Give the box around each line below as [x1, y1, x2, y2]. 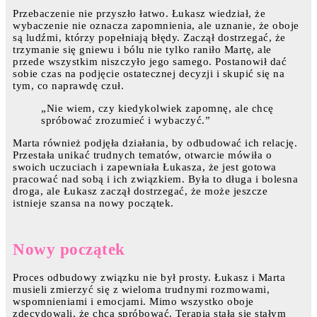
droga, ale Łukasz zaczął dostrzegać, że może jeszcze [13, 185, 267, 197]
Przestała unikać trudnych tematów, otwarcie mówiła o [13, 149, 272, 161]
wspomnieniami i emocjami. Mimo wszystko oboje [13, 296, 254, 308]
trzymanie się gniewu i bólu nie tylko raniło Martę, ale [13, 44, 272, 56]
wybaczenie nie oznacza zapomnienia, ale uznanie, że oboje [13, 20, 299, 32]
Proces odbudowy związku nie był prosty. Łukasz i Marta [13, 272, 285, 284]
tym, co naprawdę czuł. [13, 80, 124, 92]
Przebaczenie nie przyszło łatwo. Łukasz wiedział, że [13, 8, 265, 20]
